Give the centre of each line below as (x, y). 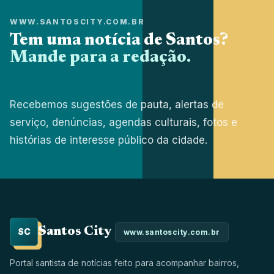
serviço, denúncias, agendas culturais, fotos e (124, 122)
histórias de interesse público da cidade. (109, 140)
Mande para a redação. (100, 58)
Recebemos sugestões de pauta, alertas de (117, 105)
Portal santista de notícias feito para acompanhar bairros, (124, 263)
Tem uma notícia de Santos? (119, 41)
